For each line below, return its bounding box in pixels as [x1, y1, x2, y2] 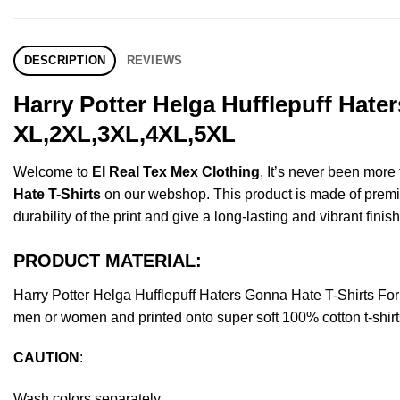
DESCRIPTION [23, 53, 106, 67]
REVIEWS [126, 53, 183, 67]
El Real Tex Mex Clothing [92, 163, 260, 179]
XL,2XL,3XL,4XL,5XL [13, 121, 236, 146]
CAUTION [13, 350, 79, 366]
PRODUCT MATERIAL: [13, 250, 202, 271]
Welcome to [13, 163, 92, 179]
